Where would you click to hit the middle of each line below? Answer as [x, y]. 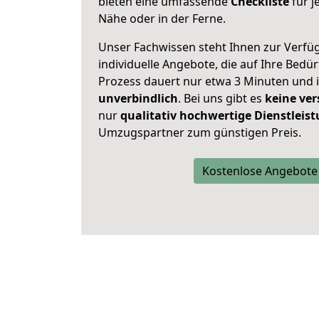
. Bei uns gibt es [221, 98]
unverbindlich [138, 98]
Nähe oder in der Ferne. [162, 19]
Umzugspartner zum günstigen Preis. [200, 132]
